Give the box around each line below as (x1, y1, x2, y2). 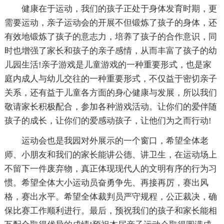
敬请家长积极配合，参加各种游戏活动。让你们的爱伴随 (4, 101, 217, 111)
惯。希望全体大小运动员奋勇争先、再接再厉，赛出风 (4, 177, 208, 187)
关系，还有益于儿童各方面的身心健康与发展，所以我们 (4, 87, 217, 97)
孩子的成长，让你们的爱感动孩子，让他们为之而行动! (4, 115, 211, 125)
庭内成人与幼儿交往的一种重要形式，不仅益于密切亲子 (4, 73, 217, 83)
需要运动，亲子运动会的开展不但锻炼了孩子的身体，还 (4, 17, 217, 27)
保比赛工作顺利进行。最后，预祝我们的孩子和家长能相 (4, 205, 217, 215)
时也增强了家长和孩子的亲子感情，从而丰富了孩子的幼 (4, 45, 217, 55)
